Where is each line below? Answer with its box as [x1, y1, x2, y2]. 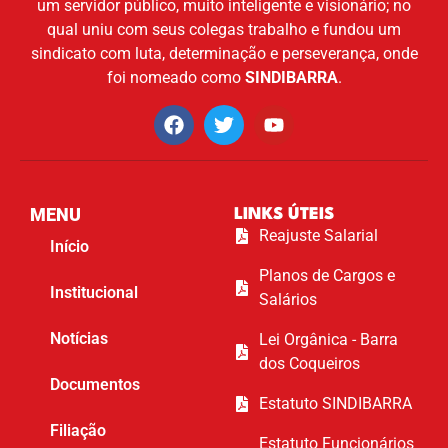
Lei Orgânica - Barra [259, 329, 398, 349]
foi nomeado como [106, 68, 245, 88]
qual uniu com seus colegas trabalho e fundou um [47, 20, 401, 40]
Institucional [50, 282, 138, 302]
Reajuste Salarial [259, 225, 378, 245]
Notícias [50, 328, 108, 348]
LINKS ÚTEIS [234, 205, 334, 223]
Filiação [50, 420, 106, 440]
